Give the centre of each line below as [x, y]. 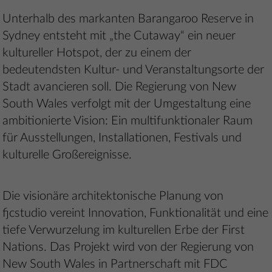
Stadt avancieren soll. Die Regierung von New [120, 87]
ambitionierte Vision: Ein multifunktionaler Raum [128, 121]
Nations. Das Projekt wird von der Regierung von [128, 247]
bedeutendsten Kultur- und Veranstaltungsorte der [134, 70]
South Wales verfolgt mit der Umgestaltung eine [127, 104]
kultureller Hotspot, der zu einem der [97, 53]
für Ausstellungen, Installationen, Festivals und [122, 138]
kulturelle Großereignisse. [67, 155]
